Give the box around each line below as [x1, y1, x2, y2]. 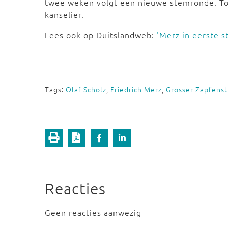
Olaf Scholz [66, 84, 106, 94]
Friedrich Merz [110, 84, 162, 94]
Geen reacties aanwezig [45, 207, 141, 218]
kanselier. [45, 9, 84, 20]
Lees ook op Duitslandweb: [45, 29, 157, 40]
